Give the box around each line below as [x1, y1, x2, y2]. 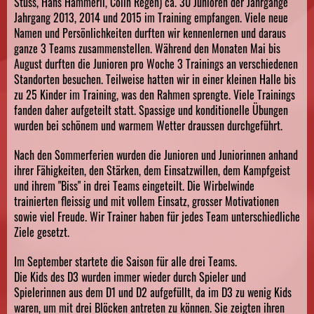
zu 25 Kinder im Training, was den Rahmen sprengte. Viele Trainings [14, 86, 295, 103]
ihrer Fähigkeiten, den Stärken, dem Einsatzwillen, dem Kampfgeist [14, 161, 290, 179]
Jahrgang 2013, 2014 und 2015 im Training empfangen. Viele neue [14, 8, 288, 26]
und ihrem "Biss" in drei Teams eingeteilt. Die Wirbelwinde [14, 177, 254, 194]
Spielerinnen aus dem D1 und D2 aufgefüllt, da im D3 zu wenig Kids [14, 283, 292, 301]
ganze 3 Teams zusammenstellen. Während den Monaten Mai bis [14, 39, 280, 57]
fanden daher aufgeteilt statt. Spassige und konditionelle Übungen [14, 101, 288, 118]
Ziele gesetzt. [14, 223, 69, 240]
